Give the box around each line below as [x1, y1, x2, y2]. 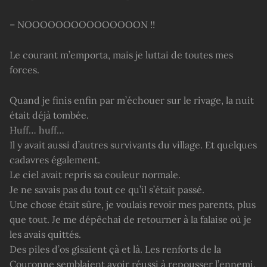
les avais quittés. [10, 228, 81, 240]
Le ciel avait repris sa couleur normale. [10, 168, 181, 181]
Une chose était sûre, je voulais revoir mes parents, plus [10, 198, 256, 210]
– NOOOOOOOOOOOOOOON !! [10, 18, 155, 30]
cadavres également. [10, 153, 100, 166]
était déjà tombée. [10, 108, 89, 121]
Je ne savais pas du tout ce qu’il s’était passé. [10, 183, 204, 195]
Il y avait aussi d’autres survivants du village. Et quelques [10, 138, 257, 151]
